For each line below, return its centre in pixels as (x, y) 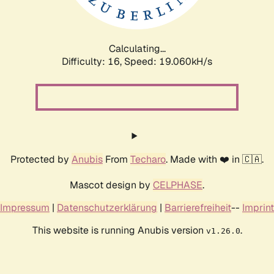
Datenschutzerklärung (107, 207)
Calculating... (137, 48)
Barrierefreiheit (198, 207)
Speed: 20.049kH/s (168, 61)
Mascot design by (111, 185)
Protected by (41, 159)
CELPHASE (178, 185)
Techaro (148, 159)
